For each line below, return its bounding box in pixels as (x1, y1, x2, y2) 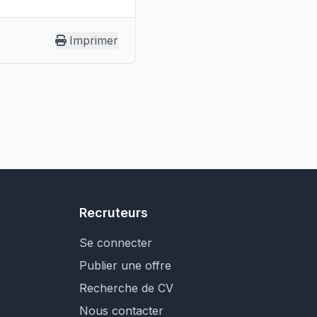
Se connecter (79, 236, 152, 250)
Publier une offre (79, 258, 171, 272)
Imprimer (69, 33, 118, 47)
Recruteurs (79, 205, 148, 220)
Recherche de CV (79, 281, 173, 295)
